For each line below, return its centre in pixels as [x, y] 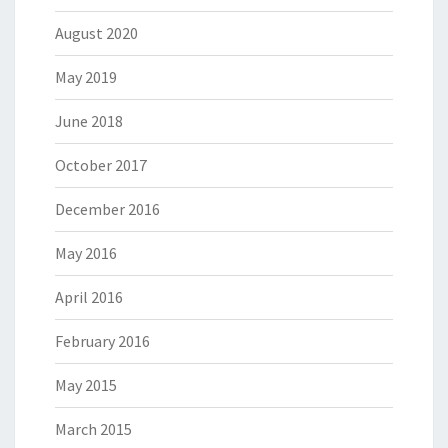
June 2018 [89, 121]
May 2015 [86, 385]
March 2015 [93, 429]
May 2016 [86, 253]
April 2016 [89, 297]
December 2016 [107, 209]
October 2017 [101, 165]
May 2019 [86, 77]
